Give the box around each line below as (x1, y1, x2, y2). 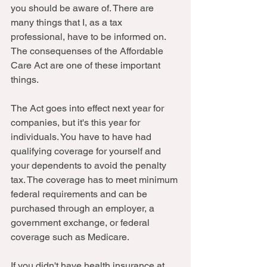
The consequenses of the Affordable (11, 45, 166, 57)
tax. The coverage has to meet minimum (11, 174, 180, 185)
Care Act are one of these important (11, 60, 163, 71)
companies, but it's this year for (11, 117, 142, 128)
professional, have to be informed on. (11, 31, 168, 42)
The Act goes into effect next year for (11, 103, 166, 114)
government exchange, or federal (11, 217, 152, 228)
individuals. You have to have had (11, 131, 154, 142)
